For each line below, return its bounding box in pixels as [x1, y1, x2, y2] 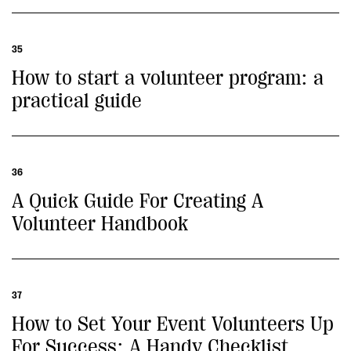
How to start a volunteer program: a [12, 67, 324, 89]
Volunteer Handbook [12, 212, 188, 235]
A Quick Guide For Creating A [12, 190, 263, 212]
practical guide [12, 89, 142, 112]
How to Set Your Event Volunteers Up [12, 313, 334, 335]
